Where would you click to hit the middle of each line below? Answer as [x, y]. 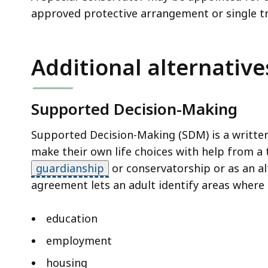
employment [79, 240]
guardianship [70, 168]
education [72, 218]
